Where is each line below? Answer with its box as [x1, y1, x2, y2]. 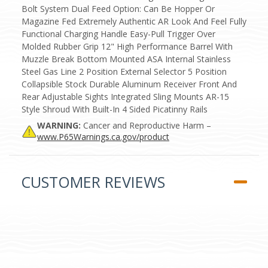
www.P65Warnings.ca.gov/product [37, 130, 169, 142]
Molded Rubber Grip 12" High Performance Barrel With [22, 40, 233, 52]
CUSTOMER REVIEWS [21, 171, 165, 192]
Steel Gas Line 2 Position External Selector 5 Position [22, 65, 227, 77]
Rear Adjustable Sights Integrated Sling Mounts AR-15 [22, 90, 229, 102]
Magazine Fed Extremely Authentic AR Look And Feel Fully [22, 15, 246, 27]
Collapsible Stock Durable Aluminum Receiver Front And [22, 78, 237, 90]
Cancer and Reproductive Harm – [83, 119, 211, 131]
